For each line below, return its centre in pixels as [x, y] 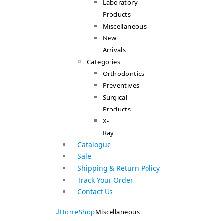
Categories [104, 62]
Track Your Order [105, 180]
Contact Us [95, 192]
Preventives [121, 85]
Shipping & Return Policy [119, 168]
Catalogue [94, 144]
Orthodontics [124, 74]
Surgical [115, 97]
